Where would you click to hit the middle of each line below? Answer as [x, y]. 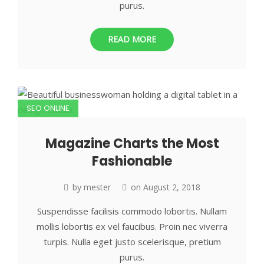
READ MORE [132, 39]
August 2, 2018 [172, 187]
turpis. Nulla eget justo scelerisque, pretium [132, 241]
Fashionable [132, 161]
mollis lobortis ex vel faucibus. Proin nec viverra [132, 226]
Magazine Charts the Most [132, 143]
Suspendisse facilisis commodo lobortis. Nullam [132, 211]
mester [97, 187]
